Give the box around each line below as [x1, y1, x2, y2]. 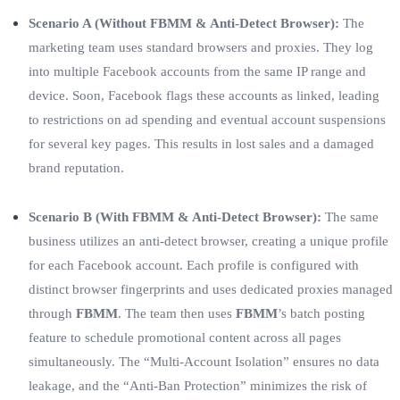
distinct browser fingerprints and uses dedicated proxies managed [29, 281, 393, 296]
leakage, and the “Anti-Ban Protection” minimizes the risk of [29, 378, 367, 393]
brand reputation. [29, 160, 124, 175]
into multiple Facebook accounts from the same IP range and [29, 63, 366, 79]
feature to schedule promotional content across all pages [29, 329, 341, 345]
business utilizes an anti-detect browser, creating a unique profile [29, 233, 388, 248]
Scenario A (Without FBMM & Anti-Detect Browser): [29, 15, 339, 30]
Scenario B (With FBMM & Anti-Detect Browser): [29, 209, 321, 224]
